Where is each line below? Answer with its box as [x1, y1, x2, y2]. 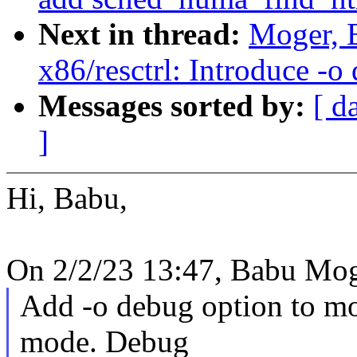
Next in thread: [38, 17, 249, 52]
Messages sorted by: [38, 88, 313, 124]
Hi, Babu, [6, 181, 127, 216]
